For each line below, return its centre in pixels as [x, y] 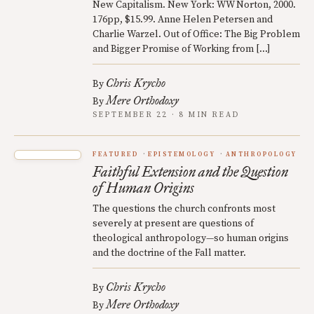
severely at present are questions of [173, 224]
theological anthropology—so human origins [191, 239]
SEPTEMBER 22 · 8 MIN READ [166, 115]
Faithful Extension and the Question [190, 172]
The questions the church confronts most [184, 209]
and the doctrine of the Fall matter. [169, 253]
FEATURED [116, 155]
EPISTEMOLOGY [182, 155]
